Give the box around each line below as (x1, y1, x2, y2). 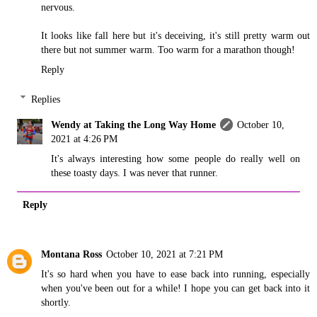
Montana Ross (41, 248, 102, 260)
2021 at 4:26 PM (51, 132, 118, 144)
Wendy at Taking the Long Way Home (51, 118, 217, 130)
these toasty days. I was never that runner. (51, 166, 219, 178)
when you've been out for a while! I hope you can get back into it (41, 282, 310, 294)
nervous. (41, 1, 75, 13)
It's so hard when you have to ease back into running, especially (41, 267, 310, 279)
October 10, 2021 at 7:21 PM (106, 248, 223, 260)
